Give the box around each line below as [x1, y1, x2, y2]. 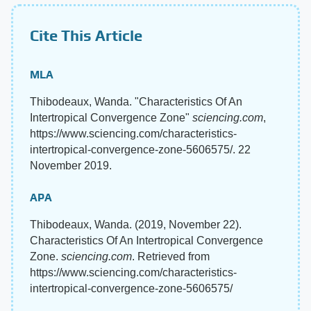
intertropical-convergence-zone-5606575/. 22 [30, 143, 251, 155]
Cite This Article [30, 26, 142, 44]
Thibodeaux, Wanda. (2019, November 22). [30, 218, 242, 230]
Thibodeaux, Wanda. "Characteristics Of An [30, 95, 242, 108]
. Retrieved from [132, 250, 210, 262]
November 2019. [30, 159, 112, 171]
